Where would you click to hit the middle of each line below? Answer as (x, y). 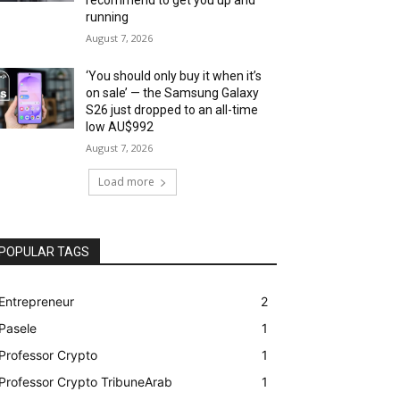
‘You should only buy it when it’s (174, 75)
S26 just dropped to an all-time (172, 109)
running (108, 17)
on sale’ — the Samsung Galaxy (173, 92)
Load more (126, 181)
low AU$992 (120, 126)
